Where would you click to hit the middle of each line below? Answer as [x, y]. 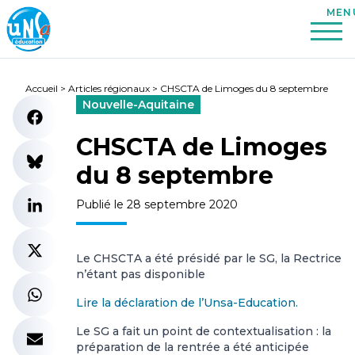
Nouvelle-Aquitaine [138, 105]
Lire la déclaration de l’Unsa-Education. [187, 303]
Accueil [42, 88]
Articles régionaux [109, 88]
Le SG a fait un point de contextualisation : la [204, 331]
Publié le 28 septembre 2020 [157, 204]
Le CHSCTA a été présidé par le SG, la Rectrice [209, 258]
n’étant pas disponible [141, 274]
